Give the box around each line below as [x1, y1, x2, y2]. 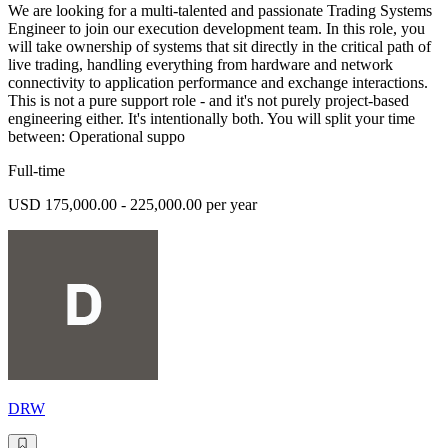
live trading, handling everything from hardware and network [8, 55, 393, 73]
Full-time [8, 161, 65, 179]
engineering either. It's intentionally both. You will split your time [8, 109, 415, 127]
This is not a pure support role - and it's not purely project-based [8, 91, 409, 109]
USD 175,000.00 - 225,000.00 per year [8, 195, 257, 213]
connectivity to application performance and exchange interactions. [8, 73, 428, 91]
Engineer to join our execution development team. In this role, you [8, 19, 425, 37]
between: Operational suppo [8, 127, 185, 145]
